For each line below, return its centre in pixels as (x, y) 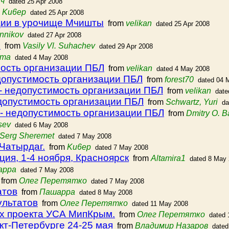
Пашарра (57, 192)
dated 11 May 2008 (160, 204)
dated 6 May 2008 (41, 125)
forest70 (179, 79)
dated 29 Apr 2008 (126, 46)
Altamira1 (168, 158)
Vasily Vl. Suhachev (59, 46)
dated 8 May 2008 (106, 192)
